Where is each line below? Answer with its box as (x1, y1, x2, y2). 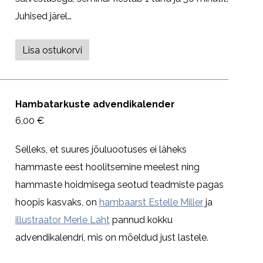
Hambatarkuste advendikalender (15, 99, 175, 110)
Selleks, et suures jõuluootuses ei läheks (15, 144, 187, 156)
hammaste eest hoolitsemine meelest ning (15, 161, 200, 173)
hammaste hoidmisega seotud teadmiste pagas (15, 179, 224, 191)
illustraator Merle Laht (15, 214, 110, 226)
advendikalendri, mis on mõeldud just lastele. (15, 232, 208, 244)
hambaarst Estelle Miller (99, 197, 203, 208)
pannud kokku (110, 214, 173, 226)
